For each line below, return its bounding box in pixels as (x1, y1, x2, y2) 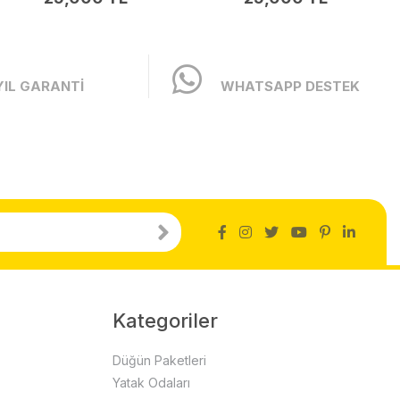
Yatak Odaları (112, 374, 190, 390)
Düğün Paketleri (112, 352, 206, 368)
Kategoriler (112, 308, 218, 332)
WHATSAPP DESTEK (221, 77, 361, 95)
